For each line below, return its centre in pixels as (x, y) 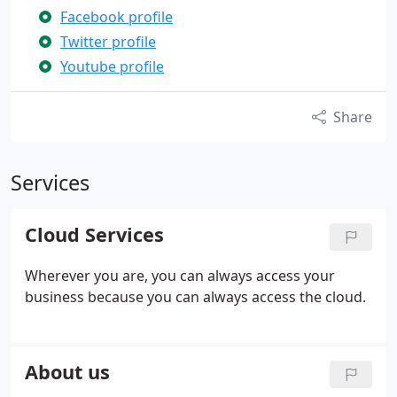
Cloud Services (94, 234)
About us (67, 372)
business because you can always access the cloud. (195, 297)
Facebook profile (117, 17)
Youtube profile (112, 66)
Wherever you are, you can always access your (180, 276)
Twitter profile (108, 42)
